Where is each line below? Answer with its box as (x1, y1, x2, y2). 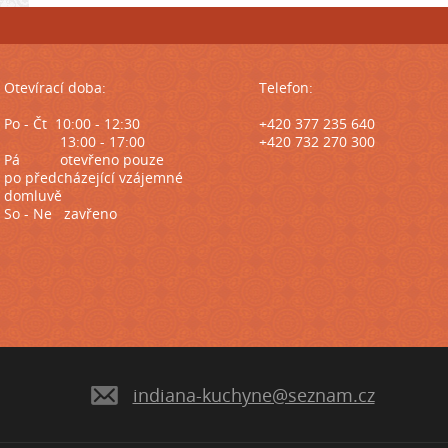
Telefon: (259, 78, 313, 97)
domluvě (4, 186, 62, 205)
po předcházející (4, 168, 119, 187)
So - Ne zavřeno (4, 204, 117, 223)
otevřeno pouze (60, 150, 164, 169)
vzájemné (119, 168, 183, 187)
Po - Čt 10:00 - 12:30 (4, 114, 144, 133)
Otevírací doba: (4, 78, 110, 97)
